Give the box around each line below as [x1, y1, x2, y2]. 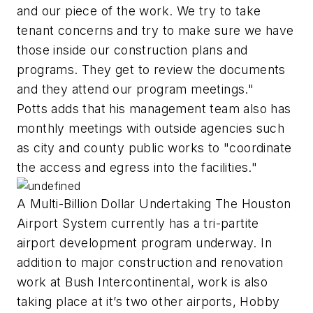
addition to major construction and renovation [17, 255, 283, 270]
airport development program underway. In [17, 235, 272, 251]
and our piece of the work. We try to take [17, 3, 261, 19]
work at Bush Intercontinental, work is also [17, 275, 268, 290]
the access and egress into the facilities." [17, 160, 258, 175]
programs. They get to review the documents [17, 62, 286, 78]
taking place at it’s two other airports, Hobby [17, 294, 280, 310]
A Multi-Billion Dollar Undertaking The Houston [17, 196, 291, 212]
